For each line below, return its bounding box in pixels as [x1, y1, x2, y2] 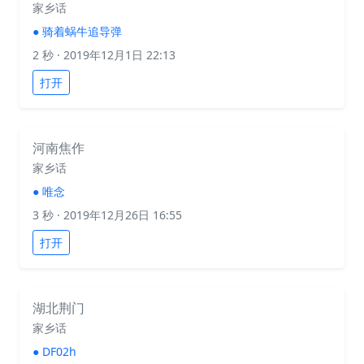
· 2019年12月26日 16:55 [54, 207, 182, 223]
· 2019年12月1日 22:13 [54, 47, 175, 63]
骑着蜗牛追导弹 [42, 24, 122, 39]
